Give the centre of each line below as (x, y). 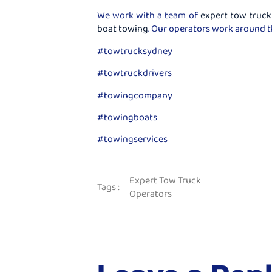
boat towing (123, 29)
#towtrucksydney (135, 50)
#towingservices (132, 139)
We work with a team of (149, 15)
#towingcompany (135, 95)
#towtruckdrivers (134, 73)
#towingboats (127, 117)
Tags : (108, 187)
